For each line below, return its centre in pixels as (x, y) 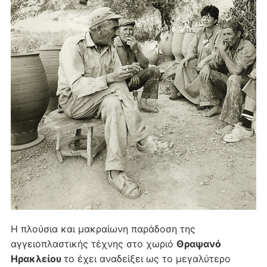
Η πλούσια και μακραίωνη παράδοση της (103, 229)
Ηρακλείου (37, 259)
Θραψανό (198, 244)
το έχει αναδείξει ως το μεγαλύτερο (147, 259)
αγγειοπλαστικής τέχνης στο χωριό (93, 244)
